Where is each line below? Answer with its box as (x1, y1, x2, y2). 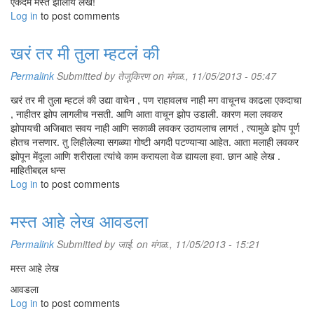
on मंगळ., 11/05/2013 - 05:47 (150, 69, 276, 83)
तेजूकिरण (118, 69, 150, 83)
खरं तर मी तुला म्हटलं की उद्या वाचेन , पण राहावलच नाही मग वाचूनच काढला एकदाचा (11, 93, 301, 107)
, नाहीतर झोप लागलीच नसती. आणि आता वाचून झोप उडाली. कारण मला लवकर (11, 107, 282, 121)
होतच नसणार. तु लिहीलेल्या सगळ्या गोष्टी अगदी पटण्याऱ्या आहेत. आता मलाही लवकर (11, 135, 299, 149)
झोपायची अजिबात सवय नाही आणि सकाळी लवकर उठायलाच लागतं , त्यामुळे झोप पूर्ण (11, 121, 300, 135)
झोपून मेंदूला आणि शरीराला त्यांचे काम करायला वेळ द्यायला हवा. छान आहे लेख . (11, 149, 280, 163)
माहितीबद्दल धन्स (11, 163, 65, 177)
